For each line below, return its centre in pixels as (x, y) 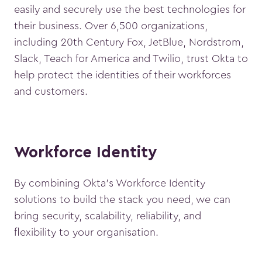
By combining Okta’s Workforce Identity (110, 183)
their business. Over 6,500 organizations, (111, 25)
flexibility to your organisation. (88, 232)
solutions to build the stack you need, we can (122, 199)
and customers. (51, 91)
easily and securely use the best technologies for (130, 9)
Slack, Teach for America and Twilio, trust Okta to (131, 58)
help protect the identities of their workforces (123, 75)
